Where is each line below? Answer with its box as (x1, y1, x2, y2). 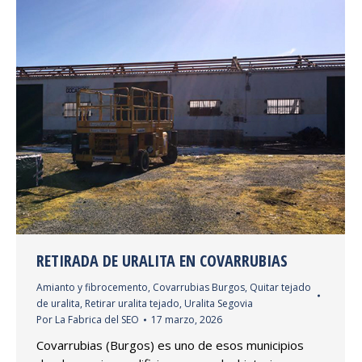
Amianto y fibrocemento (36, 280, 148, 294)
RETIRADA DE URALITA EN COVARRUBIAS (36, 249, 288, 271)
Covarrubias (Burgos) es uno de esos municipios (36, 336, 304, 353)
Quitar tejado (250, 280, 311, 294)
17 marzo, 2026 (151, 312, 222, 326)
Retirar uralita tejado (85, 296, 179, 310)
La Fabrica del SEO (55, 312, 139, 326)
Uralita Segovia (184, 296, 253, 310)
